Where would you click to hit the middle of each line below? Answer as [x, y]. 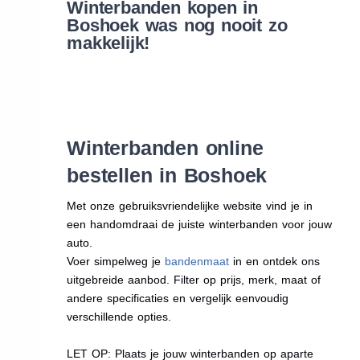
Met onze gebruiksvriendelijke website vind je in [190, 205]
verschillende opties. [119, 316]
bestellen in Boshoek [167, 175]
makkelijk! [108, 43]
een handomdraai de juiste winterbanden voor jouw [200, 224]
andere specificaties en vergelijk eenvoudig [178, 298]
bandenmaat [197, 261]
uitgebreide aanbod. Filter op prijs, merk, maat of [194, 279]
